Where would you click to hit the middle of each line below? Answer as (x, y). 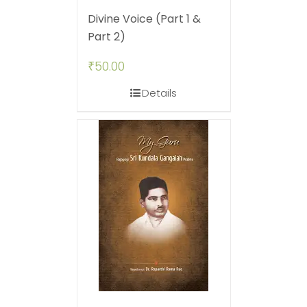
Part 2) (106, 37)
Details (159, 93)
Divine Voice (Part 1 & (144, 19)
